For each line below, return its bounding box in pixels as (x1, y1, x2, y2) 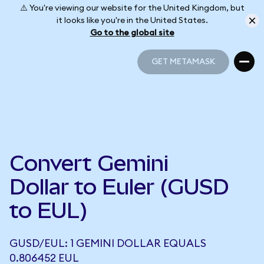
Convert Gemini (9, 151, 169, 176)
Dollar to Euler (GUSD (9, 174, 229, 199)
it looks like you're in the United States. (56, 16, 208, 25)
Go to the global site (90, 28, 174, 37)
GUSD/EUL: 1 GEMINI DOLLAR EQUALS (9, 238, 206, 249)
